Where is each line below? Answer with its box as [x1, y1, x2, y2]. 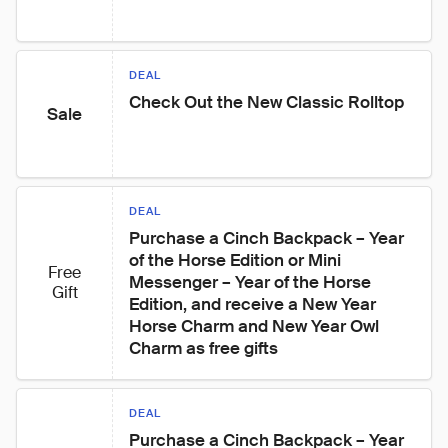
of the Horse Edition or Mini [129, 249, 345, 271]
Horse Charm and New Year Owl [129, 315, 383, 337]
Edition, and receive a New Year [129, 293, 380, 315]
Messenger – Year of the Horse [129, 271, 375, 293]
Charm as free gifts [129, 337, 278, 359]
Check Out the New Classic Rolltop [129, 91, 404, 113]
